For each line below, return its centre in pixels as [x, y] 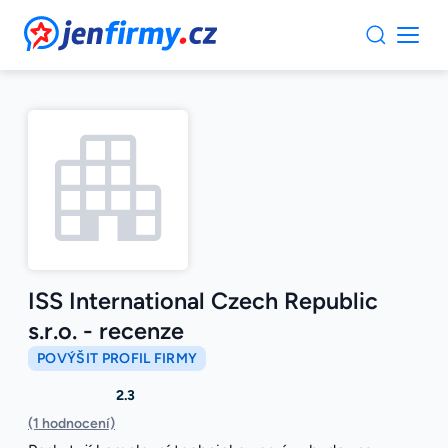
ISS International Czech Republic [203, 301]
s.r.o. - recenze [106, 331]
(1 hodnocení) [71, 424]
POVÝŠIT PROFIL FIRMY [117, 359]
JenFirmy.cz [78, 27]
